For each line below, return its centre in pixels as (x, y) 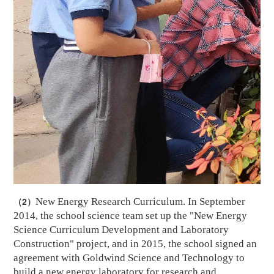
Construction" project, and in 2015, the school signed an (135, 244)
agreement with (48, 258)
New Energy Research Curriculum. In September (141, 202)
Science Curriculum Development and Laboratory (121, 230)
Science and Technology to (185, 258)
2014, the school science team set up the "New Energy (131, 216)
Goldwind (104, 258)
